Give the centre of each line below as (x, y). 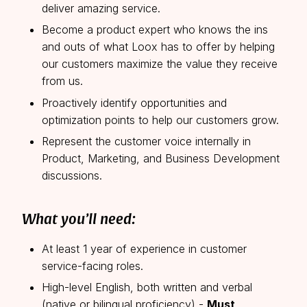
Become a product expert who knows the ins (155, 30)
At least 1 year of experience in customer (144, 248)
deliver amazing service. (101, 8)
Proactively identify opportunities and (134, 102)
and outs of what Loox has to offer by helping (158, 47)
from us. (62, 81)
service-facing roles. (92, 266)
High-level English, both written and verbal (147, 287)
